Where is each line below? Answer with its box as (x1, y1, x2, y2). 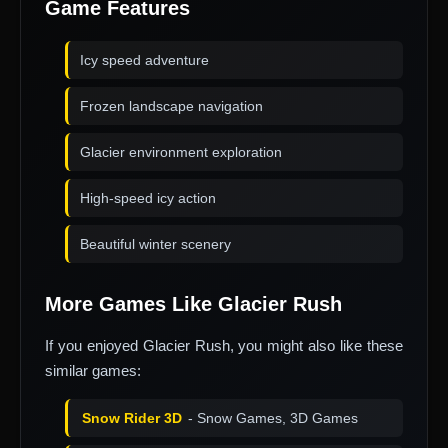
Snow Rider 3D (82, 410, 182, 427)
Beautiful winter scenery (80, 236, 231, 253)
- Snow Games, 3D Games (184, 410, 358, 427)
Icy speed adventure (80, 52, 209, 69)
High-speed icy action (80, 190, 216, 207)
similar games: (45, 362, 141, 380)
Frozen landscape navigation (80, 98, 263, 115)
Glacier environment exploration (80, 144, 282, 161)
